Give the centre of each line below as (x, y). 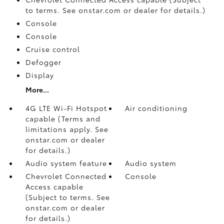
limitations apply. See (67, 129)
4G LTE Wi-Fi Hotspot (66, 108)
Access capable (54, 186)
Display (39, 75)
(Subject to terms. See (67, 197)
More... (37, 89)
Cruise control (52, 49)
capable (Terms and (63, 118)
